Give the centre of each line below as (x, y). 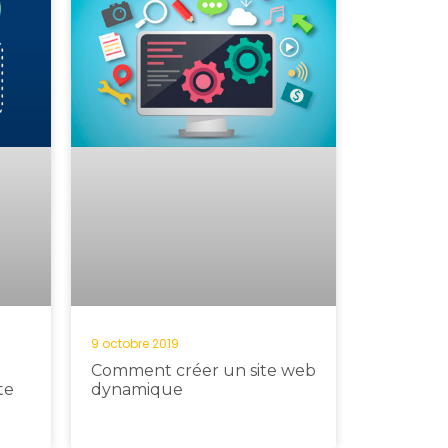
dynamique (137, 389)
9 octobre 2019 (135, 343)
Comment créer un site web (203, 370)
